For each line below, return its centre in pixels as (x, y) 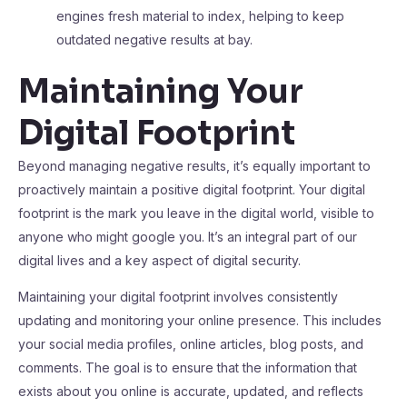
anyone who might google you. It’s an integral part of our (188, 237)
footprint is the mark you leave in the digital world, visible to (196, 213)
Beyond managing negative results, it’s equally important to (194, 166)
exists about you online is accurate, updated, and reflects (191, 391)
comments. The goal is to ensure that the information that (188, 367)
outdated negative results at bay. (154, 40)
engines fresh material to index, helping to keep (200, 16)
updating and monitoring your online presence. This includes (200, 320)
